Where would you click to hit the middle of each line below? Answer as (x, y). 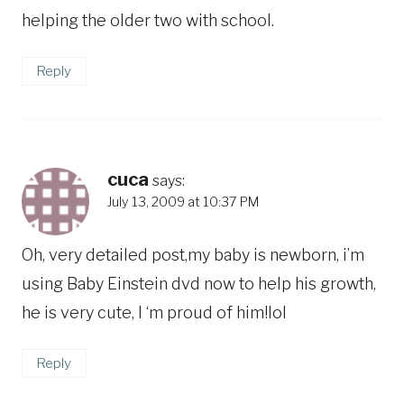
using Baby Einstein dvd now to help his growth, (199, 284)
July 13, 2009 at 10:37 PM (183, 202)
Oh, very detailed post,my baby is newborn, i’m (193, 255)
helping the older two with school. (148, 21)
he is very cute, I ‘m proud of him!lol (154, 313)
